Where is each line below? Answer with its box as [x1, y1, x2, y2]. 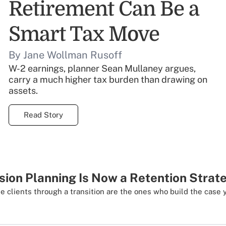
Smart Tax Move [9, 23, 160, 46]
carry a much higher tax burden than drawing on [9, 74, 208, 85]
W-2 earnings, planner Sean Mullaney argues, [9, 63, 196, 74]
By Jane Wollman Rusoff [9, 49, 123, 61]
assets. [9, 85, 38, 96]
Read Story [24, 110, 64, 119]
